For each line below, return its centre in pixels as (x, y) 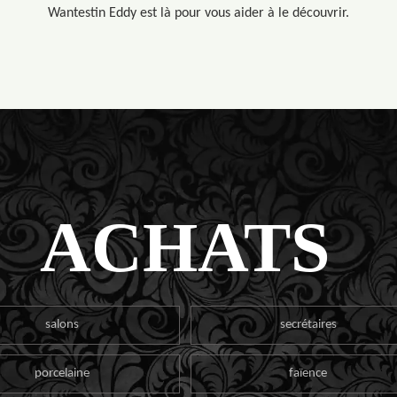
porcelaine (62, 373)
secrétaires (308, 324)
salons (62, 324)
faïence (308, 373)
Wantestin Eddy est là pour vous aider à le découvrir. (198, 13)
